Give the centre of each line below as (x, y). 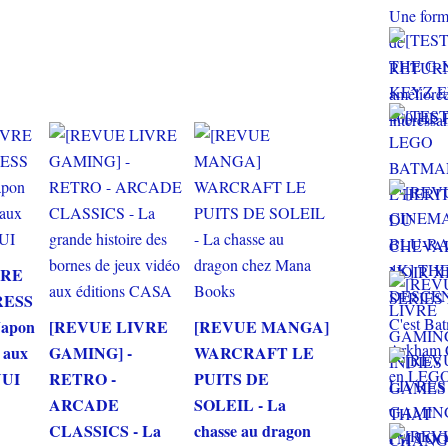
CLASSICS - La (105, 430)
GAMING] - (90, 352)
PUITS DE (231, 378)
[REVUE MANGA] (261, 326)
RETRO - (82, 378)
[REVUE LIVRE (108, 326)
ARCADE (84, 404)
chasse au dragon (252, 430)
